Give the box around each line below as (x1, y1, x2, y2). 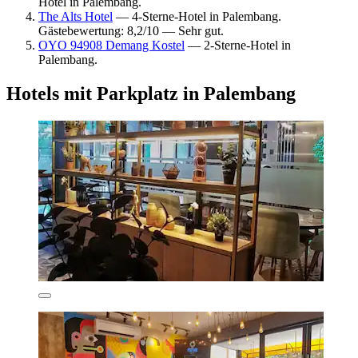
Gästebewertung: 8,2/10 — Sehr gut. (38, 23, 224, 38)
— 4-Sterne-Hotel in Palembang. (113, 9, 281, 23)
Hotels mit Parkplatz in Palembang (6, 82, 296, 104)
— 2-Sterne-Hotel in (185, 38, 291, 52)
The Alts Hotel (38, 9, 113, 23)
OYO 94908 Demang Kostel (38, 38, 185, 52)
